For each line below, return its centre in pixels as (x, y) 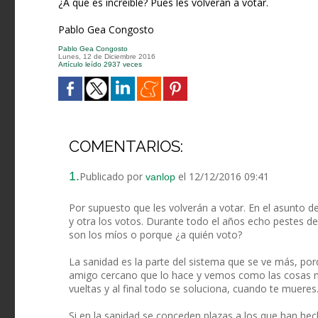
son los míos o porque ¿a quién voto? (155, 235)
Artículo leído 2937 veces (100, 65)
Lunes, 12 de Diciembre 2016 (107, 57)
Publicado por (113, 177)
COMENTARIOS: (126, 147)
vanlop (160, 177)
